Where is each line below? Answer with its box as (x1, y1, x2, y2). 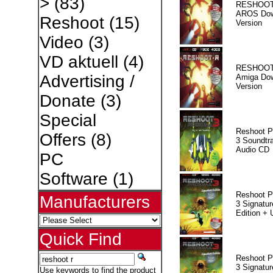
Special (39, 111, 96, 130)
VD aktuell (39, 52, 118, 71)
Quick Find (39, 230, 122, 249)
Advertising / (39, 72, 135, 91)
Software (39, 169, 108, 188)
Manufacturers (39, 193, 150, 211)
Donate (39, 91, 96, 110)
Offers (39, 130, 86, 149)
